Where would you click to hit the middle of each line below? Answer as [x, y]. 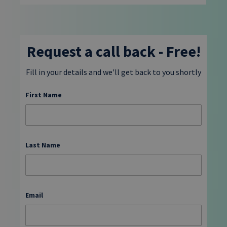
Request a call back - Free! [113, 51]
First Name [44, 94]
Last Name [43, 145]
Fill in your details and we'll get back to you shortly [113, 72]
